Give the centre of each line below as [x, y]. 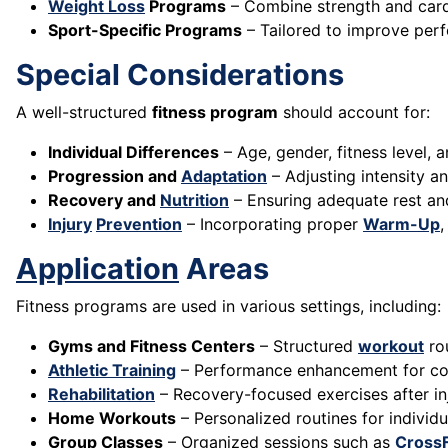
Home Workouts [112, 418]
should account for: [354, 112]
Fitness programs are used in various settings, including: [228, 306]
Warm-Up [401, 224]
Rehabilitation [101, 394]
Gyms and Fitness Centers [151, 346]
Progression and [114, 176]
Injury [70, 224]
